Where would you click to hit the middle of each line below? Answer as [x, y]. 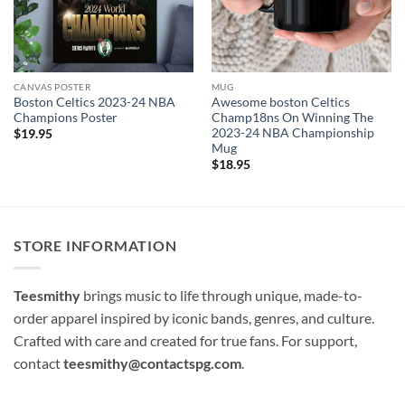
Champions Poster [65, 118]
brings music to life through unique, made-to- [221, 295]
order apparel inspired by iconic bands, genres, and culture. [194, 317]
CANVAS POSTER [52, 87]
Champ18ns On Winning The [292, 118]
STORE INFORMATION [95, 246]
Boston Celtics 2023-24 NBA [94, 103]
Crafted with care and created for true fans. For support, [185, 340]
